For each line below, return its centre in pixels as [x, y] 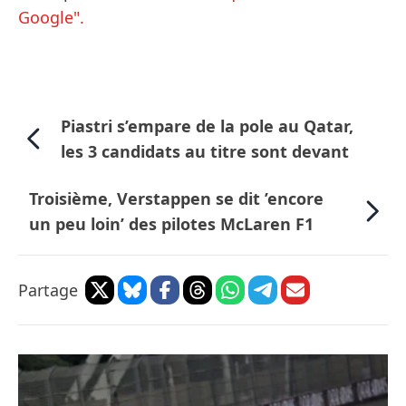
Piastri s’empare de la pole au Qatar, [207, 126]
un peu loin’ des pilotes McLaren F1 [171, 224]
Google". [51, 18]
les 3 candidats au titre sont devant [204, 152]
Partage [48, 290]
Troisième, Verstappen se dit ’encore [176, 199]
